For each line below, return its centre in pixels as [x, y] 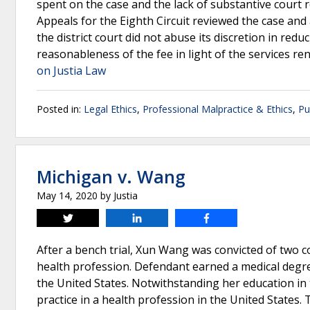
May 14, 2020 [67, 195]
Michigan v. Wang [111, 176]
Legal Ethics [110, 109]
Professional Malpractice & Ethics [218, 109]
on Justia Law [71, 71]
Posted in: [60, 109]
